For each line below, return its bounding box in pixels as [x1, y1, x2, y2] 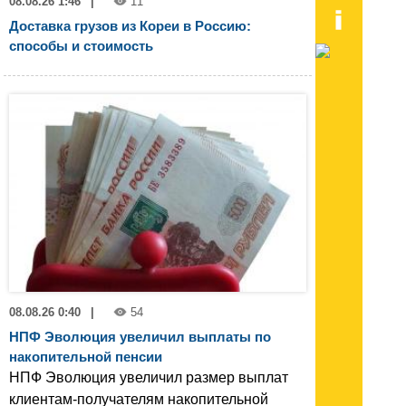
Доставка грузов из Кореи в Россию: [9, 17, 251, 34]
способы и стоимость [9, 37, 153, 53]
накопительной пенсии [9, 349, 162, 365]
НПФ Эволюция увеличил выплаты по [9, 329, 271, 345]
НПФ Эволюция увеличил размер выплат [9, 370, 288, 386]
